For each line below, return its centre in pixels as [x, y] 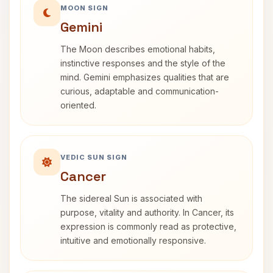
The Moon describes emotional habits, [138, 49]
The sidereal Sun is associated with [131, 198]
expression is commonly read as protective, [148, 226]
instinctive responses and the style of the [143, 63]
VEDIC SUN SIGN [94, 157]
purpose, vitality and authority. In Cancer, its [147, 212]
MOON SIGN [84, 8]
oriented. [78, 105]
